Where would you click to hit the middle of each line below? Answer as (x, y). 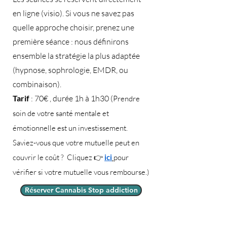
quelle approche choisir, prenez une (73, 28)
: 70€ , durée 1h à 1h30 (70, 99)
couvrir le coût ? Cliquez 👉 (59, 158)
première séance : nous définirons (71, 42)
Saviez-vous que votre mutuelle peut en (76, 143)
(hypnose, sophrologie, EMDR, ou (70, 70)
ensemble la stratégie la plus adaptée (76, 56)
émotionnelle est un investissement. (70, 128)
